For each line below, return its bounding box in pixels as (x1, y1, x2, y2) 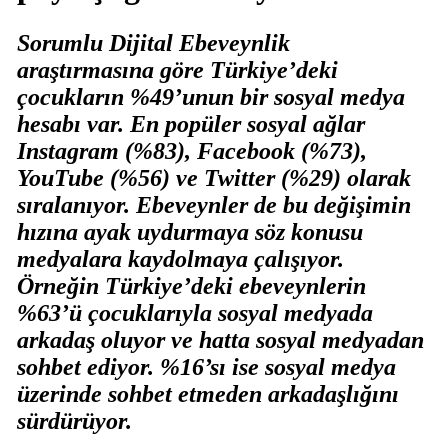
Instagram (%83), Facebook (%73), (16, 138, 367, 165)
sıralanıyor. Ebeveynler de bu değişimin (16, 192, 411, 219)
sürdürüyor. (16, 408, 132, 435)
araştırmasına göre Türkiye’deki (16, 57, 338, 84)
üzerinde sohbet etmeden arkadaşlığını (16, 381, 399, 408)
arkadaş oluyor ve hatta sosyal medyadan (16, 327, 424, 354)
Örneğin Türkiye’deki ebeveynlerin (16, 273, 366, 300)
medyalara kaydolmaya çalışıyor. (16, 246, 344, 273)
